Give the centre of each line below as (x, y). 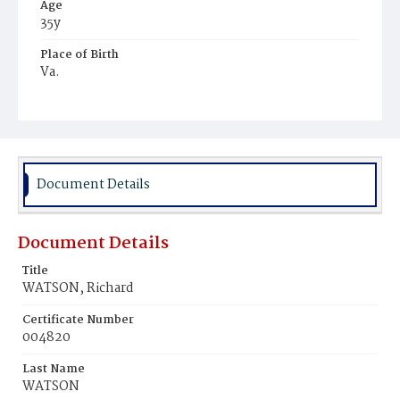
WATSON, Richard (78, 288)
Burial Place (75, 104)
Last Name (54, 369)
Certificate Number (78, 320)
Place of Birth (79, 55)
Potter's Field (86, 123)
